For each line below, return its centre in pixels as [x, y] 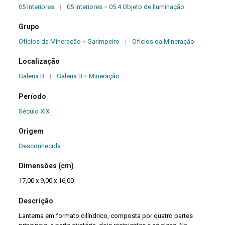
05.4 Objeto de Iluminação [147, 7]
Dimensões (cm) [46, 166]
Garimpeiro [104, 41]
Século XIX [34, 111]
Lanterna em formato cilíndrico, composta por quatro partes [106, 215]
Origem [31, 131]
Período [33, 96]
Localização [39, 62]
